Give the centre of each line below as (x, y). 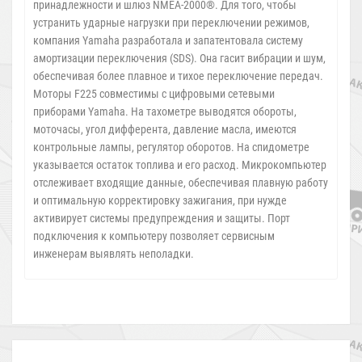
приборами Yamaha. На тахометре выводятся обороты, (165, 111)
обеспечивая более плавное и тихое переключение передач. (178, 76)
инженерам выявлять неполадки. (114, 253)
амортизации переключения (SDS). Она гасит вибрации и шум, (179, 58)
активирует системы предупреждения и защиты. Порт (162, 218)
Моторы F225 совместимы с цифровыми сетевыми (154, 93)
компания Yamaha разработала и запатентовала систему (168, 40)
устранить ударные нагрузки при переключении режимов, (171, 22)
